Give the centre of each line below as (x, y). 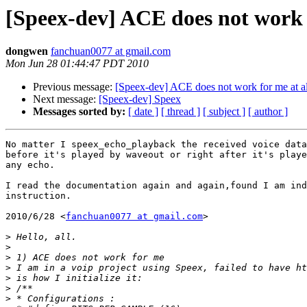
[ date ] (143, 112)
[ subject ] (224, 112)
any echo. (30, 165)
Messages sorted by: (79, 112)
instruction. (38, 196)
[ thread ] (181, 112)
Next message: (66, 99)
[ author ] (268, 112)
